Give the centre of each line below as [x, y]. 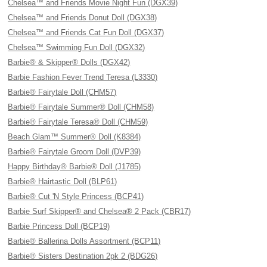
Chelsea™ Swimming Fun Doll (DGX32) [77, 47]
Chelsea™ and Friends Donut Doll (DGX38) [83, 18]
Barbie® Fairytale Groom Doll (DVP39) [74, 152]
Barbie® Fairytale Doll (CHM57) [62, 92]
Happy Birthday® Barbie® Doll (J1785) [74, 167]
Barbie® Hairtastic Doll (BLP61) [63, 181]
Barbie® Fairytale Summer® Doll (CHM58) [81, 107]
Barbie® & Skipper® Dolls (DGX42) [69, 62]
